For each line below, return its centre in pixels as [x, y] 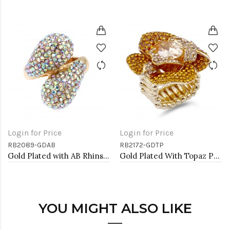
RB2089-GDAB [32, 145]
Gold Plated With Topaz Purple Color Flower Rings [217, 156]
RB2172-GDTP [142, 145]
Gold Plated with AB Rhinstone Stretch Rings [106, 156]
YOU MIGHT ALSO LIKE [115, 208]
